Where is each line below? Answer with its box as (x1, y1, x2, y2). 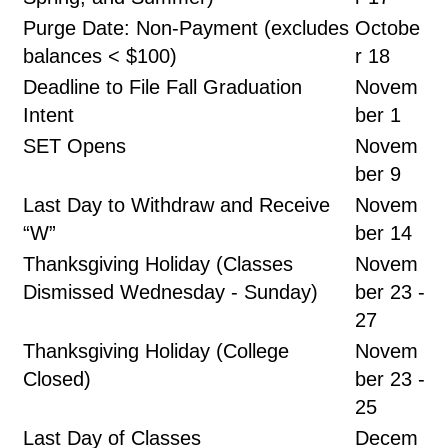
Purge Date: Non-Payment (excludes (23, 17, 349, 39)
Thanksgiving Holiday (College (23, 340, 289, 362)
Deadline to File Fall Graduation (23, 76, 302, 98)
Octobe (355, 17, 420, 39)
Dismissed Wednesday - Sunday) (23, 281, 318, 303)
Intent (23, 104, 74, 126)
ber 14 (355, 222, 412, 244)
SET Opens (23, 135, 126, 157)
